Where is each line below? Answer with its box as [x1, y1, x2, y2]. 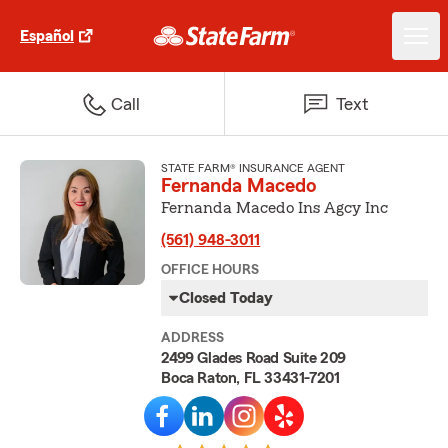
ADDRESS [161, 331, 225, 345]
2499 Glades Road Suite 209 [161, 350, 346, 366]
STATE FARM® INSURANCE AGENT [161, 162, 346, 174]
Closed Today [179, 290, 274, 306]
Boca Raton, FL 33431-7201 [161, 370, 340, 386]
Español [20, 28, 74, 44]
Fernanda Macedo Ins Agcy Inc [161, 200, 389, 216]
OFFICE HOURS [161, 263, 260, 277]
